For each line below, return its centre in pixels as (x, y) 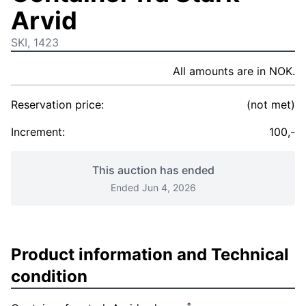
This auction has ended (153, 170)
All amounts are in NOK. (234, 71)
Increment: (38, 132)
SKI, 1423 (35, 42)
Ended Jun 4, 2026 (153, 187)
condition (49, 276)
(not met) (270, 105)
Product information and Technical (150, 254)
